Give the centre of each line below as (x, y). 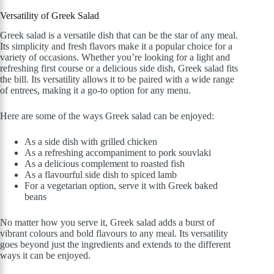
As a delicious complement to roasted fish (105, 164)
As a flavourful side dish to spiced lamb (101, 175)
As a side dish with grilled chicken (91, 142)
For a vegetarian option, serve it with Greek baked (121, 186)
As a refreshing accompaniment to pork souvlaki (118, 153)
